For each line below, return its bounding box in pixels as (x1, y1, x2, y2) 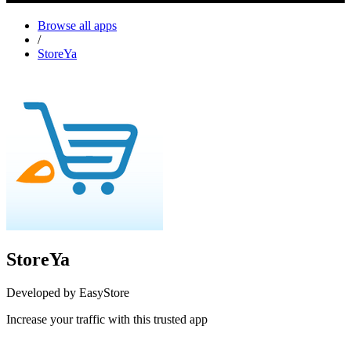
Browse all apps (38, 18, 117, 32)
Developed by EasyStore (6, 285, 129, 299)
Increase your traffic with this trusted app (6, 312, 208, 326)
